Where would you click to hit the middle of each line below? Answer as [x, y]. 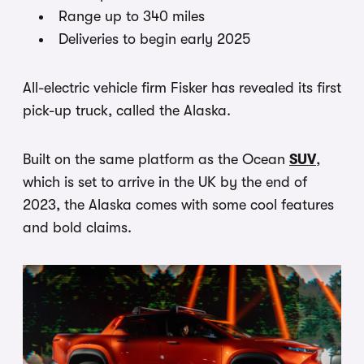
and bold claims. [77, 228]
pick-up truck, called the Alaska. [127, 111]
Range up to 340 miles [132, 17]
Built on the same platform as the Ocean [156, 160]
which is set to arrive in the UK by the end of [165, 182]
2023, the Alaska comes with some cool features [178, 205]
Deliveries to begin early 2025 [154, 39]
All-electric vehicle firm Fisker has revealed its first [182, 88]
